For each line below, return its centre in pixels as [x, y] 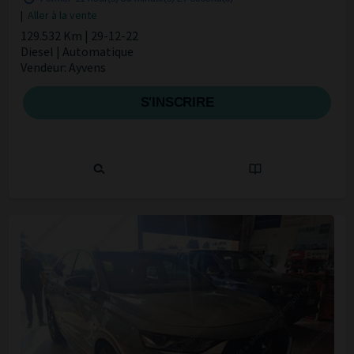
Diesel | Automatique [77, 52]
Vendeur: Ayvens [63, 68]
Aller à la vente [62, 15]
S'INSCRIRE [177, 103]
